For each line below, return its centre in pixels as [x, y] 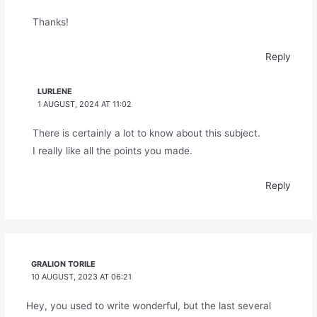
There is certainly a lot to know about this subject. [146, 133]
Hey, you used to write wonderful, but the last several [148, 306]
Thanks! [50, 22]
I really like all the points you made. [112, 151]
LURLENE [55, 92]
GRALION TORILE [64, 264]
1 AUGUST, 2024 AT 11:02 [85, 104]
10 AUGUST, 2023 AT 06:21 [82, 277]
